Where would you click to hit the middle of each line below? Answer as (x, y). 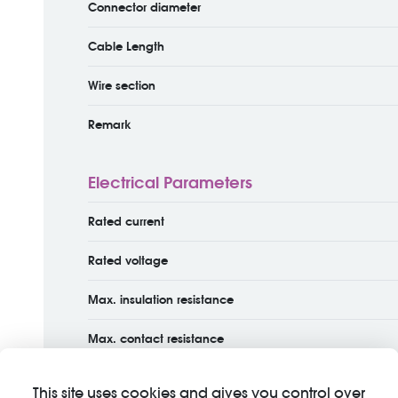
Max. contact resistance (155, 338)
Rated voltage (127, 260)
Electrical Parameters (170, 183)
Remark (109, 124)
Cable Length (126, 46)
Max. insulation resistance (160, 299)
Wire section (121, 85)
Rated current (126, 221)
